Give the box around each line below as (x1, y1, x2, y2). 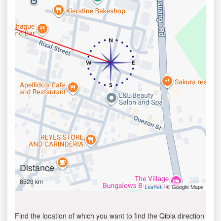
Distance (20, 161, 54, 174)
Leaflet (145, 183, 162, 190)
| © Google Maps (162, 183, 204, 190)
